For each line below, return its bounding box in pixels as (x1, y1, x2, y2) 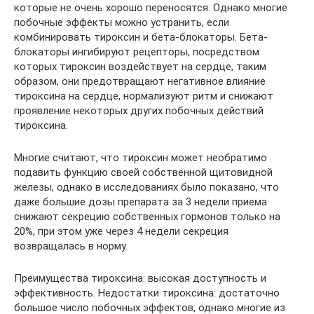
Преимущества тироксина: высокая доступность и (14, 271, 266, 285)
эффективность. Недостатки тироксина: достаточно (14, 286, 280, 299)
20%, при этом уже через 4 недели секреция (14, 224, 228, 238)
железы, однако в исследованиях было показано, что (14, 180, 279, 193)
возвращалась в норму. (14, 239, 128, 252)
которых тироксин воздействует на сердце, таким (14, 60, 266, 73)
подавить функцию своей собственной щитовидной (14, 165, 273, 179)
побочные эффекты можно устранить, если (14, 15, 229, 29)
